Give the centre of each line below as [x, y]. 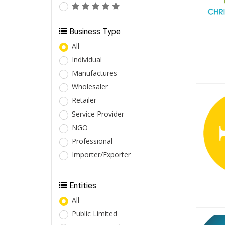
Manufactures [94, 73]
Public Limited [94, 214]
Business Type [94, 31]
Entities [82, 186]
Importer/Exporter [101, 154]
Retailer [84, 100]
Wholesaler [90, 87]
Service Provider [98, 114]
